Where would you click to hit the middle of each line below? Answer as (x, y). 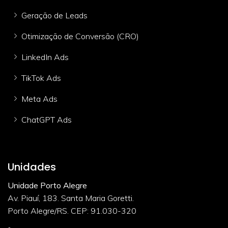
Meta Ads (39, 98)
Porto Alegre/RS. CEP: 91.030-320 (72, 210)
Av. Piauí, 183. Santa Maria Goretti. (71, 198)
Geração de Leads (54, 15)
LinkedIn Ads (45, 57)
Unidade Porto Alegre (47, 185)
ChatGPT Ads (47, 119)
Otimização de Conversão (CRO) (80, 36)
